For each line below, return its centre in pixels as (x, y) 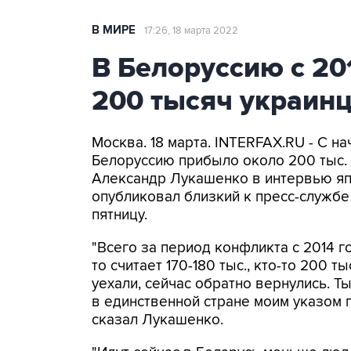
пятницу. (119, 215)
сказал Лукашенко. (157, 320)
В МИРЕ (114, 30)
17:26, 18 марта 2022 (191, 31)
